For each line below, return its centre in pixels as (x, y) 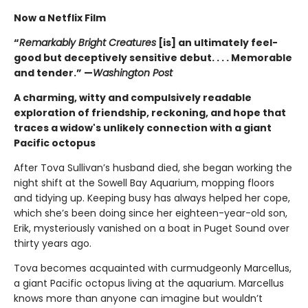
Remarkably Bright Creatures (88, 43)
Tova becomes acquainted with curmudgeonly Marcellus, (153, 268)
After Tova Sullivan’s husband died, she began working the (153, 168)
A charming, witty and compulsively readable (133, 98)
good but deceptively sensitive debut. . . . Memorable (153, 58)
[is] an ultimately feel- (217, 43)
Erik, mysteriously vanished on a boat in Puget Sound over (152, 229)
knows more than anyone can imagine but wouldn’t (138, 299)
